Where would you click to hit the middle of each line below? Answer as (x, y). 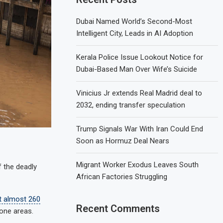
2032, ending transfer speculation (131, 105)
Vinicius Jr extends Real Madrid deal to (139, 93)
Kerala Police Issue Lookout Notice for (140, 57)
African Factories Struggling (122, 176)
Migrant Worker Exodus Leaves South (138, 165)
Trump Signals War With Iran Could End (140, 129)
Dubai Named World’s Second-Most (134, 21)
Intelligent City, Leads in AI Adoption (135, 33)
